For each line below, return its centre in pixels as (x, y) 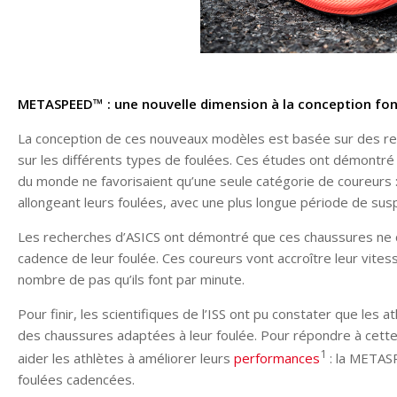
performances (277, 358)
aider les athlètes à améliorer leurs (126, 358)
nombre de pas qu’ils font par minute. (131, 280)
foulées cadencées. (76, 380)
